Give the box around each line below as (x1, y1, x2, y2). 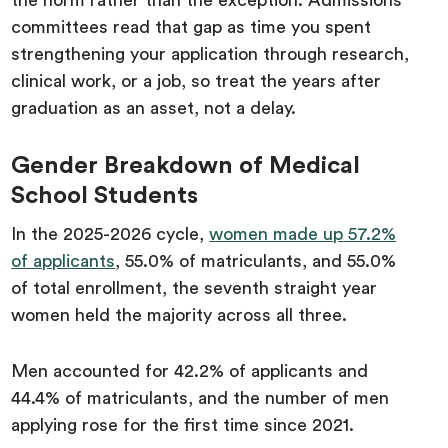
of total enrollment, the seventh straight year (11, 279, 378, 297)
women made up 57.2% (209, 225, 397, 243)
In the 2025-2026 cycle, (11, 225, 210, 243)
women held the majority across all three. (11, 306, 348, 324)
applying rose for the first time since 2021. (11, 416, 355, 434)
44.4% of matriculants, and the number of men (11, 389, 390, 407)
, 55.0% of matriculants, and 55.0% (115, 252, 397, 270)
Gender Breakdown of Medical (11, 154, 361, 178)
